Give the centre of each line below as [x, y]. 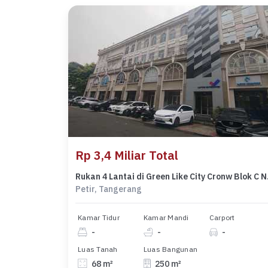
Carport [222, 218]
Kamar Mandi [166, 218]
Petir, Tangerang [109, 189]
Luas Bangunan [170, 249]
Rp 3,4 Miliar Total [127, 156]
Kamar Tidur [99, 218]
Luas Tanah [98, 249]
